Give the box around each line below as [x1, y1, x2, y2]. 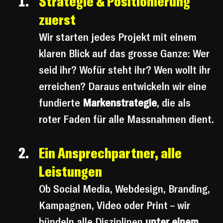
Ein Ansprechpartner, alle [39, 143, 184, 163]
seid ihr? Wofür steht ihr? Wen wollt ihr [39, 63, 213, 77]
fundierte [39, 96, 83, 110]
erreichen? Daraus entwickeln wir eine [39, 79, 209, 94]
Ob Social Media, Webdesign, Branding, [39, 182, 213, 196]
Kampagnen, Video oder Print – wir [39, 198, 193, 213]
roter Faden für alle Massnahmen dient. [39, 112, 214, 126]
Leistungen [39, 162, 102, 181]
